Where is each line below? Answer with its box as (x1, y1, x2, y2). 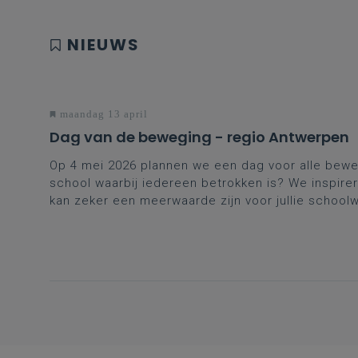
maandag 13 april (57, 108, 148, 121)
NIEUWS (67, 34, 140, 57)
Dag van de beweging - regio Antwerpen (50, 127, 349, 148)
